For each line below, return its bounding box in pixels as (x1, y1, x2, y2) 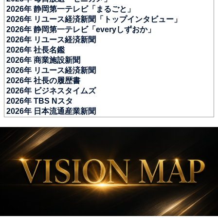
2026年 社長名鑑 (6, 45, 65, 54)
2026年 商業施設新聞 (6, 55, 80, 64)
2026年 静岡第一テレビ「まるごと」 (6, 4, 135, 13)
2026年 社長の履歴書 (6, 76, 80, 85)
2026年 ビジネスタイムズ (6, 86, 96, 95)
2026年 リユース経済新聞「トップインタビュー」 (6, 15, 182, 23)
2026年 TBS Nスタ (6, 96, 73, 105)
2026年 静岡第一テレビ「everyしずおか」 (6, 25, 155, 34)
